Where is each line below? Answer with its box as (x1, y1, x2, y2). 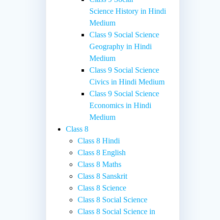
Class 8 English (78, 148, 126, 157)
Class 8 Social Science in (78, 207, 156, 216)
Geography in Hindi (89, 42, 152, 51)
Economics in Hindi (89, 101, 152, 110)
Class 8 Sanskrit (78, 171, 128, 180)
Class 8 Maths (78, 160, 122, 168)
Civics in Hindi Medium (89, 77, 165, 86)
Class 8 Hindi (78, 136, 120, 145)
